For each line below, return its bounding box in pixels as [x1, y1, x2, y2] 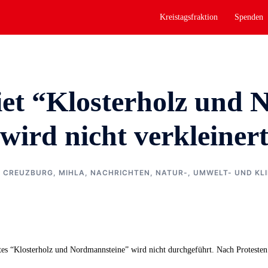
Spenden [234, 13, 263, 22]
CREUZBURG [2, 167, 53, 177]
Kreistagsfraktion [160, 13, 218, 22]
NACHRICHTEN [90, 167, 150, 177]
